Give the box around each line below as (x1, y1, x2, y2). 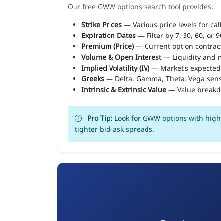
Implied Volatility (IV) (81, 63, 149, 73)
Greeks (81, 74, 104, 83)
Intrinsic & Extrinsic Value (81, 84, 166, 94)
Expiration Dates (81, 30, 136, 40)
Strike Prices (81, 19, 122, 29)
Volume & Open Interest (81, 52, 161, 62)
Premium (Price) (81, 41, 134, 51)
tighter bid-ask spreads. (75, 124, 154, 134)
